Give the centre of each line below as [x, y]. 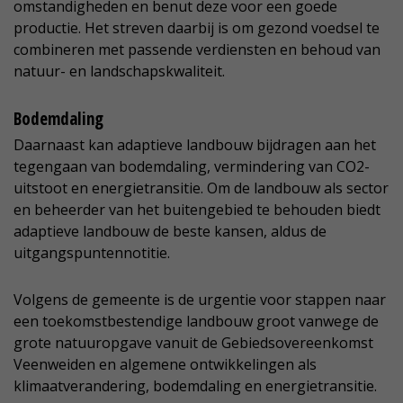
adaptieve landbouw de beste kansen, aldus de [170, 232]
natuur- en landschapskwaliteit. [119, 72]
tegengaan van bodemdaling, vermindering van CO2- [192, 167]
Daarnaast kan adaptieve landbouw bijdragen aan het [195, 145]
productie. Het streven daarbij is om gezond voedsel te [197, 28]
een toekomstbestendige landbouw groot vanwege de [196, 322]
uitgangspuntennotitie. [92, 253]
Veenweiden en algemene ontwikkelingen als [165, 365]
